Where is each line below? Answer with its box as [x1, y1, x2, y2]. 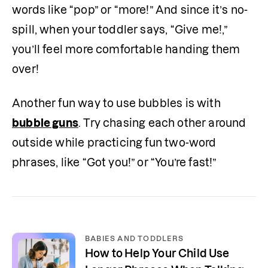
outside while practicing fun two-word [12, 137, 217, 148]
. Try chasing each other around [78, 117, 246, 129]
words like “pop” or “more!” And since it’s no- [12, 4, 248, 16]
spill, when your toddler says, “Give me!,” [12, 24, 228, 35]
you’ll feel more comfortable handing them [12, 44, 240, 55]
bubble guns [12, 117, 78, 129]
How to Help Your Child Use [85, 248, 230, 259]
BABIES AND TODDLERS [85, 234, 184, 242]
